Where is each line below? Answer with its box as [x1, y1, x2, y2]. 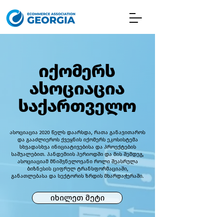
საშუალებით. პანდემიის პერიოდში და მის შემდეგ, [11, 151, 144, 157]
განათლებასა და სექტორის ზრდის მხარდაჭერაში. [11, 173, 144, 179]
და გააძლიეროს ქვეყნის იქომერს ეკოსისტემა [17, 137, 138, 143]
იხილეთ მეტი [50, 193, 105, 202]
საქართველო [18, 95, 136, 117]
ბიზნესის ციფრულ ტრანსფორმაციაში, [27, 166, 128, 172]
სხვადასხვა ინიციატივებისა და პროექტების [19, 144, 136, 150]
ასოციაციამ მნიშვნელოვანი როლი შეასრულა [17, 158, 138, 165]
